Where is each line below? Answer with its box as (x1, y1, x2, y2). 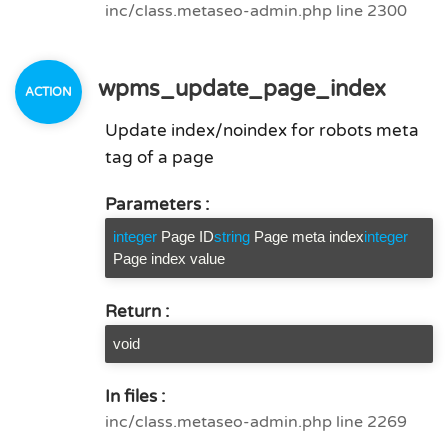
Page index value (113, 250, 225, 267)
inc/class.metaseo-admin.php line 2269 (105, 412, 407, 432)
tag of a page (105, 147, 214, 168)
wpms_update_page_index (92, 76, 386, 102)
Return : (105, 301, 169, 322)
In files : (105, 386, 165, 407)
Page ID (161, 228, 214, 245)
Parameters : (105, 194, 209, 215)
